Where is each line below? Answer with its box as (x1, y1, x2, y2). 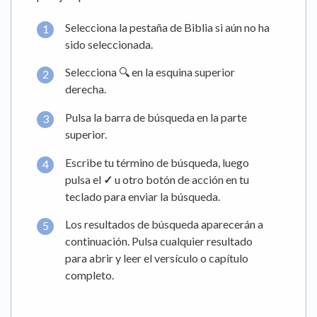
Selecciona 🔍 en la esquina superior (65, 65, 235, 79)
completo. (65, 268, 114, 282)
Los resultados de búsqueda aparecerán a (65, 217, 263, 231)
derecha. (65, 82, 106, 96)
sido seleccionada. (65, 37, 153, 51)
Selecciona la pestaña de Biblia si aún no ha (65, 20, 270, 34)
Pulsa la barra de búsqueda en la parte (65, 110, 247, 125)
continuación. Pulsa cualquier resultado (65, 234, 253, 248)
